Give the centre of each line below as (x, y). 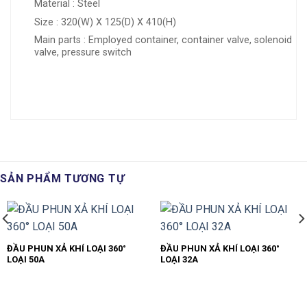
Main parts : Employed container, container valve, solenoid (163, 40)
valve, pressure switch (83, 53)
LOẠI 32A (179, 260)
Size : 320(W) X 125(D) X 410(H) (105, 22)
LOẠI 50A (25, 260)
